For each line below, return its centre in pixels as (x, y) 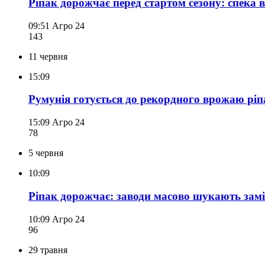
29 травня (48, 250)
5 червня (46, 153)
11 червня (48, 56)
